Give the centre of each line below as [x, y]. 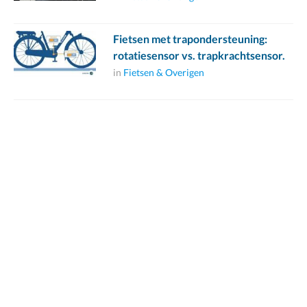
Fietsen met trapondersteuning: [190, 39]
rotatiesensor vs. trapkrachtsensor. [199, 56]
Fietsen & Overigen [164, 73]
